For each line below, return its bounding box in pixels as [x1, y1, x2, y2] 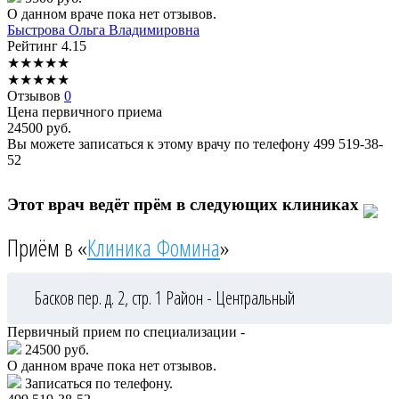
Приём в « [7, 232, 87, 265]
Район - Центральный [166, 286, 295, 311]
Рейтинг [7, 38, 61, 54]
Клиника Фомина [87, 232, 220, 265]
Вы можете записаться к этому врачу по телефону [7, 136, 313, 152]
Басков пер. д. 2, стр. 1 [34, 286, 166, 311]
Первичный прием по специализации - [7, 324, 245, 340]
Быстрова [7, 22, 69, 38]
